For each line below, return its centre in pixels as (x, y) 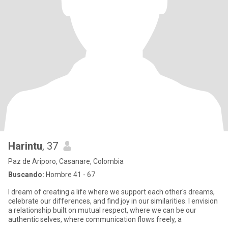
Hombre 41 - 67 (70, 175)
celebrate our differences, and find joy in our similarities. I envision (113, 201)
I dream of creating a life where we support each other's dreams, (111, 192)
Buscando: (26, 175)
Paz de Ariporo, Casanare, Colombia (66, 161)
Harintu (25, 146)
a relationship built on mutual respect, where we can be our (102, 210)
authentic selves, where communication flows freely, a (95, 219)
